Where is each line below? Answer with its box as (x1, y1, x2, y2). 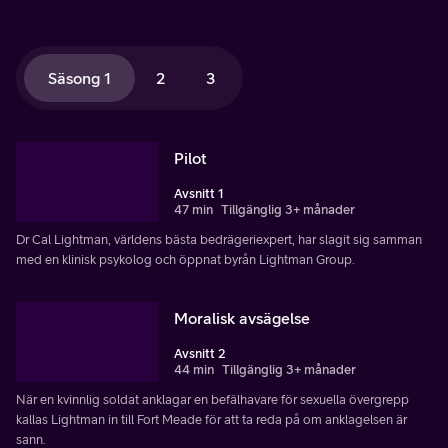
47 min (174, 201, 213, 217)
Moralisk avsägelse (174, 308, 310, 327)
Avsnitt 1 (174, 185, 224, 201)
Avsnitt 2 (174, 345, 226, 361)
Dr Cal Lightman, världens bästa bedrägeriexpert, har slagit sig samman (16, 231, 422, 247)
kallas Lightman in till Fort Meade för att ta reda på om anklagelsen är (16, 411, 407, 427)
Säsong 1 (48, 69, 111, 87)
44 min (174, 361, 214, 377)
